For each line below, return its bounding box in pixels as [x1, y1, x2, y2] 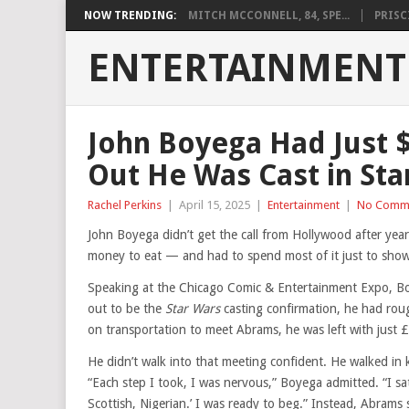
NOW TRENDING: [84, 9, 176, 22]
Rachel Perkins [88, 198, 162, 212]
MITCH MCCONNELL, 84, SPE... [188, 9, 350, 22]
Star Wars [165, 301, 220, 316]
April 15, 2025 [179, 198, 250, 212]
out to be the [88, 301, 165, 316]
